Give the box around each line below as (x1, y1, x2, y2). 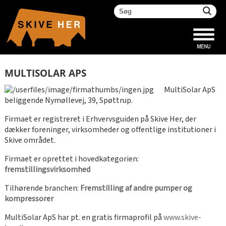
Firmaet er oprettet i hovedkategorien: (4, 153, 139, 164)
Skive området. (4, 135, 55, 146)
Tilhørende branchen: (4, 183, 80, 194)
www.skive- (163, 212, 201, 223)
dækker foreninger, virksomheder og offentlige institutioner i (4, 124, 216, 135)
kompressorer (4, 193, 53, 204)
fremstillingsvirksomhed (4, 164, 90, 175)
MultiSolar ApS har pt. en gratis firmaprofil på (4, 212, 163, 223)
